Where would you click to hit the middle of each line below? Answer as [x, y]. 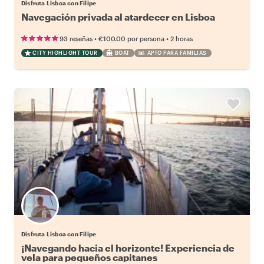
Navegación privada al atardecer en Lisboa [118, 16]
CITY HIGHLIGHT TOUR [65, 52]
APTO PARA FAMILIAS [177, 52]
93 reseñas [76, 38]
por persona [146, 38]
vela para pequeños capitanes [89, 257]
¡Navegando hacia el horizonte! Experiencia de [128, 247]
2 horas [181, 38]
